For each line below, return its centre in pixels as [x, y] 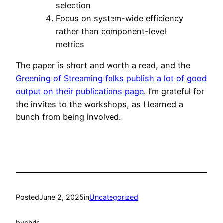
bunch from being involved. [68, 117]
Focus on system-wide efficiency [119, 19]
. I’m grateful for [174, 91]
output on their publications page [80, 91]
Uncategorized [114, 197]
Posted [28, 197]
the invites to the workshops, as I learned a [100, 104]
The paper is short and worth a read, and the [103, 65]
